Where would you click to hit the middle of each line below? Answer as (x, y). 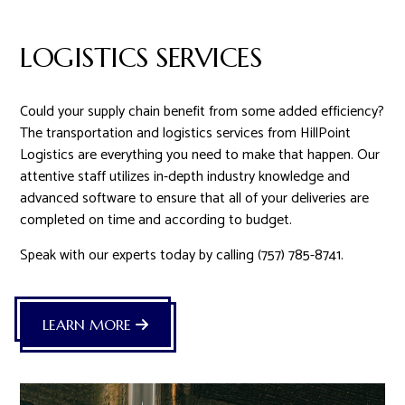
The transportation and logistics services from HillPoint (186, 133)
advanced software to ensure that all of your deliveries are (195, 198)
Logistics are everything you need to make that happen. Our (200, 155)
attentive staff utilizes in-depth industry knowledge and (185, 176)
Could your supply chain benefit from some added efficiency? (202, 111)
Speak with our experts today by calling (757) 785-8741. (182, 255)
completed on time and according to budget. (156, 220)
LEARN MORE (89, 324)
